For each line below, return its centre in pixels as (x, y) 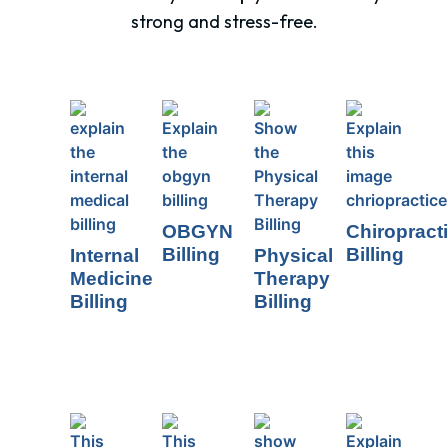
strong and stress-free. (224, 21)
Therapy (292, 278)
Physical (293, 255)
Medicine (111, 278)
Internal (104, 255)
